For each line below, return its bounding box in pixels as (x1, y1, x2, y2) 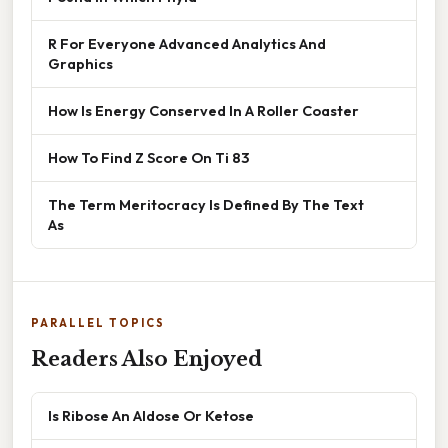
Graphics (48, 53, 113, 73)
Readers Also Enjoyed (31, 346, 262, 371)
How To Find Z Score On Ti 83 (48, 147, 249, 167)
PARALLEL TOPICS (31, 315, 165, 330)
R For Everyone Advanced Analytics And (48, 33, 326, 53)
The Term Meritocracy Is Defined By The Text (48, 194, 364, 214)
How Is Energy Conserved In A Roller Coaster (48, 100, 359, 120)
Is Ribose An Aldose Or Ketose (48, 405, 254, 425)
